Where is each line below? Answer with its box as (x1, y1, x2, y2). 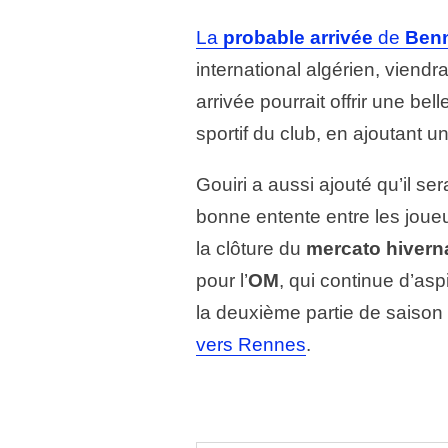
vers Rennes (196, 334, 306, 356)
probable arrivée (223, 27, 373, 49)
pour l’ (196, 270, 248, 292)
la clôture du (196, 238, 306, 260)
